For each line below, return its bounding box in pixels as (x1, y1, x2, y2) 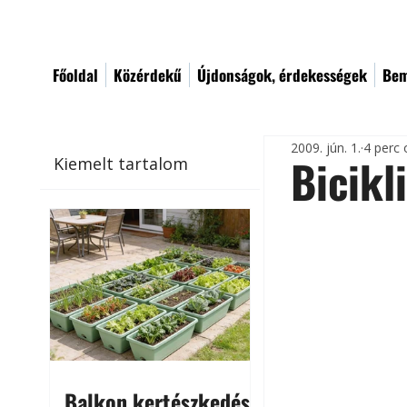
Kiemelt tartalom (54, 152, 189, 174)
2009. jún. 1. (291, 138, 362, 156)
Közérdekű (114, 64, 182, 86)
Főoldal (53, 64, 98, 86)
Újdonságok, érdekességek (197, 64, 367, 86)
